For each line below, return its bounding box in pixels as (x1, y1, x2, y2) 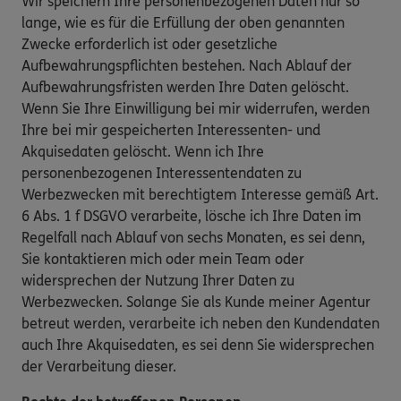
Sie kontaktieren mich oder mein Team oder (21, 251, 304, 269)
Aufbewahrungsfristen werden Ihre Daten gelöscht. (21, 79, 349, 97)
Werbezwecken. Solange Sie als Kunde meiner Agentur (21, 294, 371, 311)
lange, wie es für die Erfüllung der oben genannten (21, 14, 345, 32)
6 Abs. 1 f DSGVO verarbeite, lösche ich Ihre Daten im (21, 208, 362, 226)
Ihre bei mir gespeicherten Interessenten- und (21, 122, 320, 140)
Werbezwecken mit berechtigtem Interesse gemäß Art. (21, 186, 379, 204)
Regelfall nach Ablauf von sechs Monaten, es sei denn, (21, 229, 365, 247)
